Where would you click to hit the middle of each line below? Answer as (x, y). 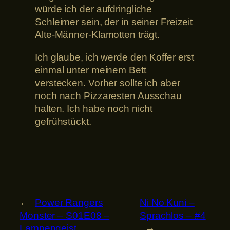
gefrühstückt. (63, 121)
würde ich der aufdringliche (94, 9)
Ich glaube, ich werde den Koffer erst (115, 57)
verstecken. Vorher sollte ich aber (108, 83)
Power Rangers (69, 202)
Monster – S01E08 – (65, 215)
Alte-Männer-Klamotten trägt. (98, 35)
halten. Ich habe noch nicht (94, 108)
